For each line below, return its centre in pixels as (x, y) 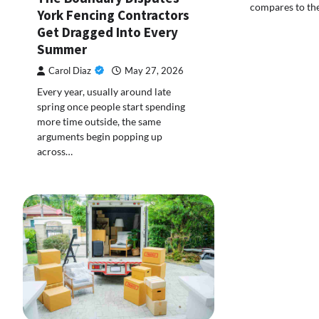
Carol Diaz (70, 71)
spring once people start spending (111, 107)
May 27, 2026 (154, 71)
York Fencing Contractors (113, 15)
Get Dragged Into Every (108, 32)
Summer (62, 49)
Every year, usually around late (104, 92)
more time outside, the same (99, 122)
